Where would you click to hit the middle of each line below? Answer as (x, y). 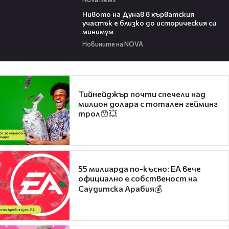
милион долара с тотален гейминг (148, 103)
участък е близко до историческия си (149, 22)
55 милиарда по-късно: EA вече (140, 169)
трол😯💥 (98, 113)
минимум (98, 31)
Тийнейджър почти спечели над (142, 94)
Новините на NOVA (112, 44)
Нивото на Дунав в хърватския (138, 14)
